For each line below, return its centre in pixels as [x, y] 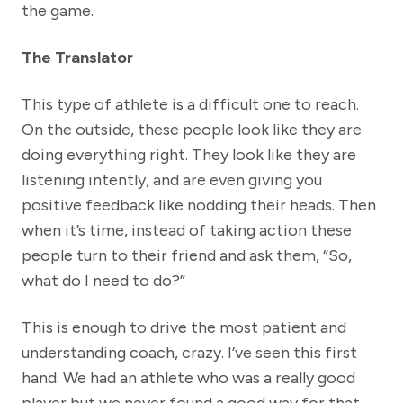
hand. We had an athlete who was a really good [188, 378]
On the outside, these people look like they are [192, 130]
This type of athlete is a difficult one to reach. [190, 105]
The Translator [77, 58]
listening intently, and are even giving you [172, 180]
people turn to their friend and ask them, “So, [187, 256]
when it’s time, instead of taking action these [187, 231]
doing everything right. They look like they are [189, 155]
